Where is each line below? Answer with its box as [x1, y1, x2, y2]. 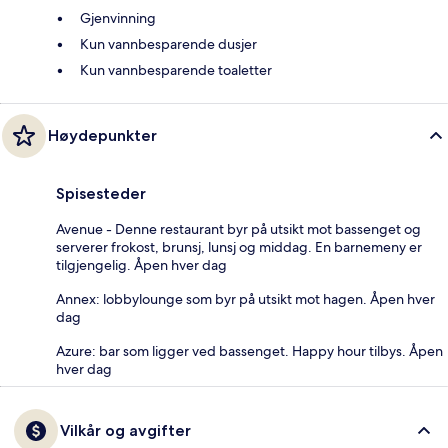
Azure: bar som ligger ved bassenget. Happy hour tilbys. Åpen [56, 341, 443, 360]
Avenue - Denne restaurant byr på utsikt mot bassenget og [56, 219, 421, 238]
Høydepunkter [48, 125, 157, 145]
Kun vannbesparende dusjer [80, 34, 257, 53]
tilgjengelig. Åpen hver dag [56, 255, 227, 274]
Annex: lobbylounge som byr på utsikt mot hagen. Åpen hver [56, 289, 435, 308]
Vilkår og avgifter [60, 420, 191, 440]
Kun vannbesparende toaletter [80, 60, 272, 79]
